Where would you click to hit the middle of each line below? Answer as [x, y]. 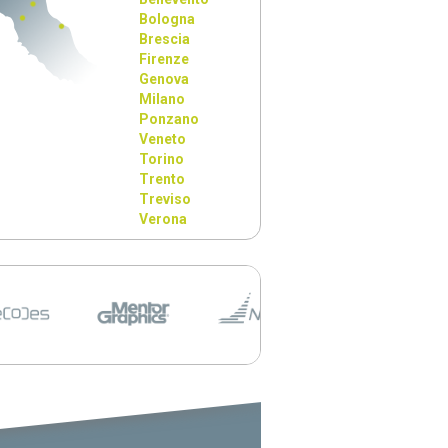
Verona [163, 219]
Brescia [165, 39]
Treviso [165, 199]
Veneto [163, 139]
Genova [164, 79]
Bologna [167, 19]
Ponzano [169, 119]
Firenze [164, 59]
